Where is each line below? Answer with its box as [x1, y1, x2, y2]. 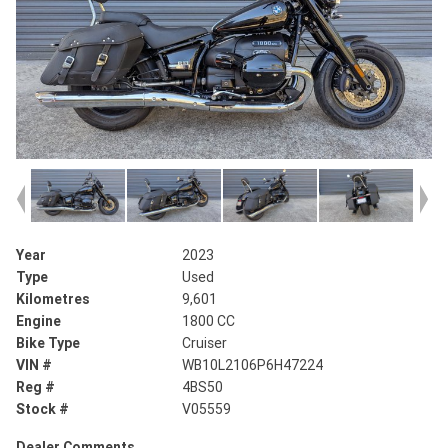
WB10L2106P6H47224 [182, 356, 324, 375]
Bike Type [16, 334, 80, 353]
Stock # [16, 400, 69, 419]
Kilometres [16, 290, 90, 309]
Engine [16, 312, 61, 331]
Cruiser [182, 334, 228, 353]
